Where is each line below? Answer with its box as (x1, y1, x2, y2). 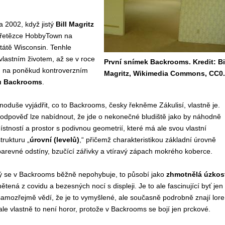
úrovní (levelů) (29, 136, 79, 144)
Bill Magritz (55, 20, 94, 28)
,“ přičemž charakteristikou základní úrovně (79, 136, 216, 144)
